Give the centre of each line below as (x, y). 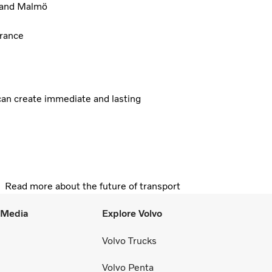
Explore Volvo (132, 214)
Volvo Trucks (129, 241)
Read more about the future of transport (92, 186)
